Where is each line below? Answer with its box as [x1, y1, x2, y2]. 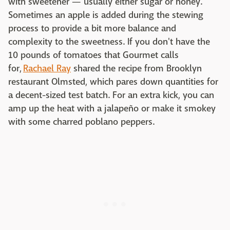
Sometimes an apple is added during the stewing [8, 9, 203, 22]
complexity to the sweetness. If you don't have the [8, 36, 210, 48]
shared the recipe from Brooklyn [71, 63, 202, 75]
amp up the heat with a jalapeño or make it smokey [8, 103, 216, 115]
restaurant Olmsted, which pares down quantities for [8, 76, 218, 88]
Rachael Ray [23, 63, 71, 75]
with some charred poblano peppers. [8, 116, 155, 128]
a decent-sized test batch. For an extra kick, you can [8, 89, 214, 102]
